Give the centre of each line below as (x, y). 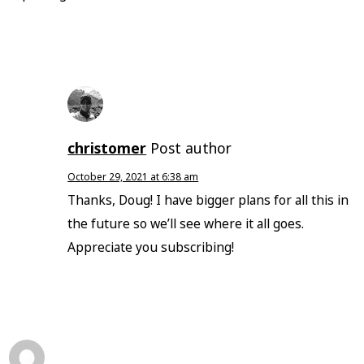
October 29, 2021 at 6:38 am (133, 177)
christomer (107, 148)
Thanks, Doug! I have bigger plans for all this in (208, 200)
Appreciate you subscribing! (151, 247)
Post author (191, 148)
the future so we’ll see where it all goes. (186, 224)
